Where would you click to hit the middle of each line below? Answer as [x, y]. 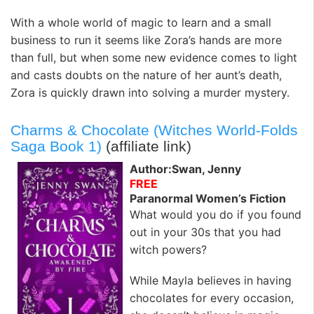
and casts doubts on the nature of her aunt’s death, [146, 75]
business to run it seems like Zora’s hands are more [146, 40]
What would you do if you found [216, 215]
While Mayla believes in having [211, 280]
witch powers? [168, 250]
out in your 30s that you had [205, 232]
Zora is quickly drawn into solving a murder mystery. [150, 93]
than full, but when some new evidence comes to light [154, 58]
